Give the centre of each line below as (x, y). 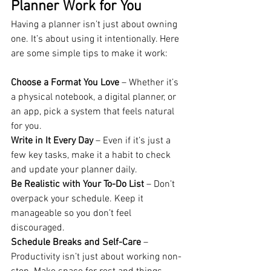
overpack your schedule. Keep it (78, 199)
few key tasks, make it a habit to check (92, 155)
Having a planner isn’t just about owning (95, 24)
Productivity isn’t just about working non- (96, 257)
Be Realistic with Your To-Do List (77, 184)
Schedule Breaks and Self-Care (76, 242)
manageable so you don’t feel (72, 213)
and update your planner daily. (74, 170)
